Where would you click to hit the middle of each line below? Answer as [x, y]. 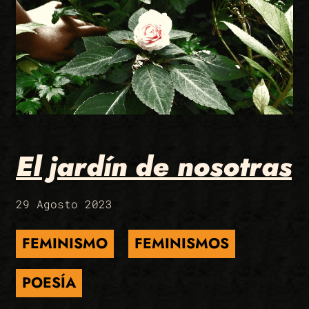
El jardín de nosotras [154, 166]
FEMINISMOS [182, 243]
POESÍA [49, 282]
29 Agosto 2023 [64, 203]
